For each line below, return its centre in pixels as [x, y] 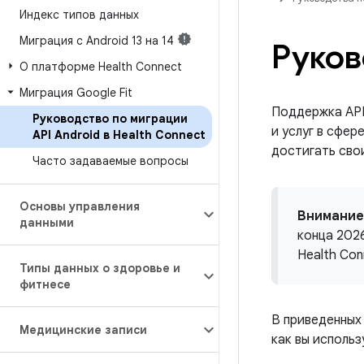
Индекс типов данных [79, 15]
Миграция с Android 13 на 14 [97, 41]
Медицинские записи [83, 330]
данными [47, 223]
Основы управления [80, 206]
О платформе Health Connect [101, 67]
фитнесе [45, 284]
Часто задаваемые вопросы [110, 161]
